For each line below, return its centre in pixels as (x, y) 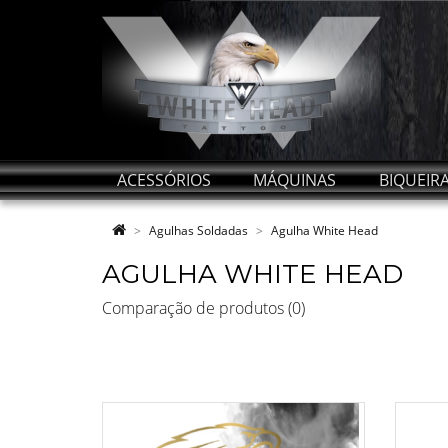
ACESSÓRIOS (164, 180)
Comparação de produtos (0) (203, 308)
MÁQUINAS (295, 180)
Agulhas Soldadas (198, 230)
